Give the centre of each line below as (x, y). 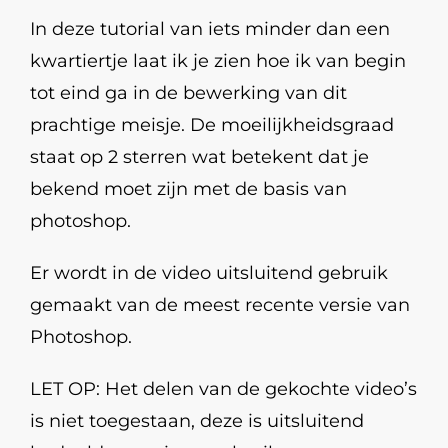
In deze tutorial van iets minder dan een (210, 29)
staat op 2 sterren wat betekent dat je (199, 157)
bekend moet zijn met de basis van (188, 189)
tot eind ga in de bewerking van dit (188, 93)
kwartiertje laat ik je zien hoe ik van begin (218, 61)
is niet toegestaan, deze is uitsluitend (197, 421)
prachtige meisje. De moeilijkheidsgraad (212, 125)
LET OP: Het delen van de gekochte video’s (223, 389)
